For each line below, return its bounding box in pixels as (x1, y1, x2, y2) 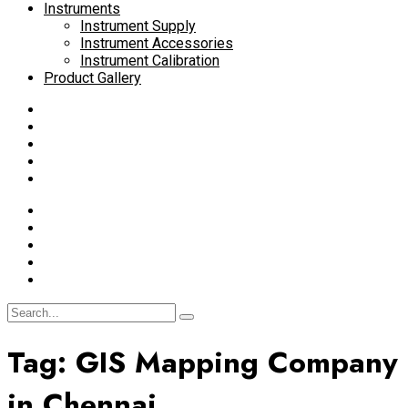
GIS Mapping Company (76, 342, 398, 384)
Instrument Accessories (80, 35, 233, 52)
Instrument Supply (80, 17, 196, 35)
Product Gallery (44, 69, 141, 87)
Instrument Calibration (80, 52, 219, 69)
